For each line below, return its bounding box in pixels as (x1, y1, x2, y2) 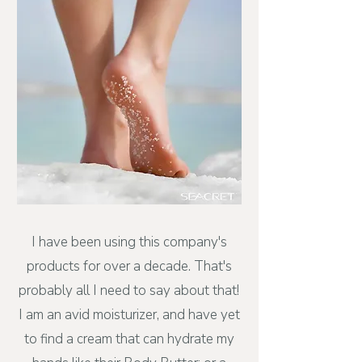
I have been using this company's (31, 233, 227, 251)
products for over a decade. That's (26, 257, 232, 276)
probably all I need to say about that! (19, 281, 239, 300)
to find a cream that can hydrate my (23, 330, 234, 348)
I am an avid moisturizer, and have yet (18, 305, 240, 324)
